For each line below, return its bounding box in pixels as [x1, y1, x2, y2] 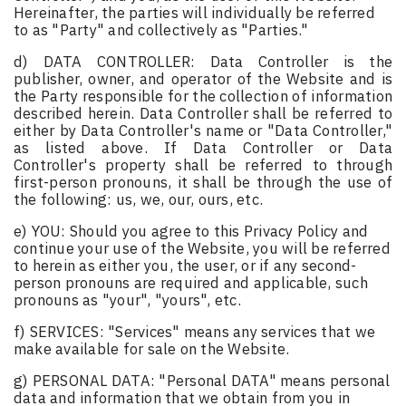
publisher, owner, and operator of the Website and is [14, 69, 392, 90]
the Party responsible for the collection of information [14, 86, 392, 107]
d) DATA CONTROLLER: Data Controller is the [14, 52, 392, 72]
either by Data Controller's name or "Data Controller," [14, 121, 392, 141]
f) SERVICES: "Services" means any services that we [14, 322, 375, 343]
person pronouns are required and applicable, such [14, 273, 368, 294]
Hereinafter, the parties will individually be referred [14, 3, 375, 24]
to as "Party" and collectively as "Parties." [14, 20, 309, 41]
